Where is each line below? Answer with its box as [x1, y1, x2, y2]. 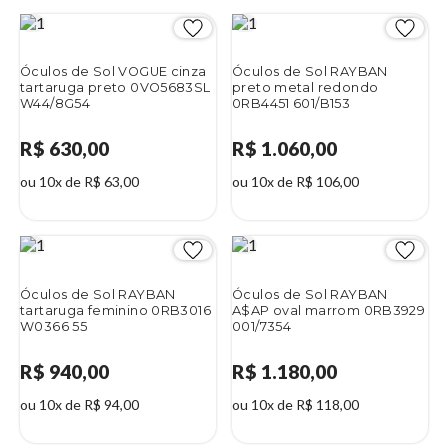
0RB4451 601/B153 [232, 96, 351, 112]
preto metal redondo [232, 80, 379, 96]
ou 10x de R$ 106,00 [232, 173, 359, 191]
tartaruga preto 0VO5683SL [20, 80, 211, 96]
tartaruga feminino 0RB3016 [20, 302, 211, 318]
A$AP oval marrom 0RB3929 [232, 302, 426, 318]
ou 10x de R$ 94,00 [20, 395, 139, 413]
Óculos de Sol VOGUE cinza [20, 64, 207, 80]
